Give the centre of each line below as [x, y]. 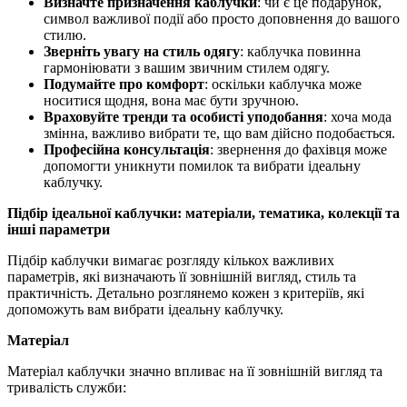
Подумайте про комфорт [124, 84]
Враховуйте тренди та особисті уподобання [184, 116]
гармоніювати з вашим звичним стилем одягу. [187, 67]
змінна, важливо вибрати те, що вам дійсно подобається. [219, 133]
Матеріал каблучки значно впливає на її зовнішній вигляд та [195, 371]
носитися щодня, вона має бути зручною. [171, 100]
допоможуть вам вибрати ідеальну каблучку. [145, 309]
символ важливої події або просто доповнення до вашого [222, 18]
